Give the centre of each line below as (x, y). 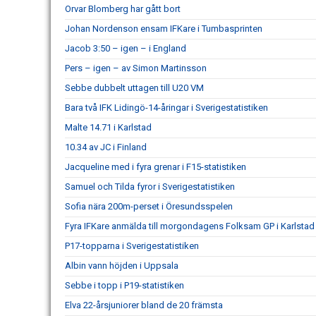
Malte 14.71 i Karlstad (108, 127)
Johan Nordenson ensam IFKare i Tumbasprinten (164, 29)
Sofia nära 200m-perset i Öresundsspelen (149, 206)
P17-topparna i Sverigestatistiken (132, 246)
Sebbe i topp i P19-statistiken (124, 285)
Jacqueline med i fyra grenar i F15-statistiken (156, 167)
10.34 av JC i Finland (106, 147)
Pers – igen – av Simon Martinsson (136, 68)
